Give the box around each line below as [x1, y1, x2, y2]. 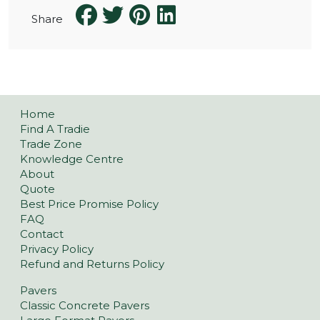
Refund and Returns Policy [20, 257, 164, 271]
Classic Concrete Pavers [20, 299, 149, 313]
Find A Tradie [20, 122, 90, 136]
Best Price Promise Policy [20, 197, 159, 211]
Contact [20, 227, 64, 241]
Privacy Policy [20, 242, 94, 256]
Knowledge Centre [20, 152, 124, 166]
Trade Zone [20, 137, 82, 151]
